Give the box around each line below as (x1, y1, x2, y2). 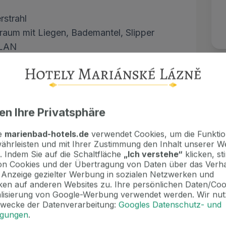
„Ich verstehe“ (124, 149, 183, 159)
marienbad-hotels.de (5, 129, 89, 139)
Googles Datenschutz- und (119, 199, 221, 210)
